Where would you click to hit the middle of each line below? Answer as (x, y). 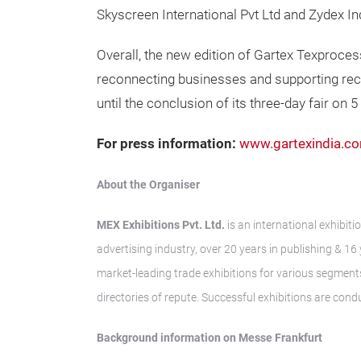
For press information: (168, 144)
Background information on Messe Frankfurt (210, 338)
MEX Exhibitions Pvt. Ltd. (162, 225)
